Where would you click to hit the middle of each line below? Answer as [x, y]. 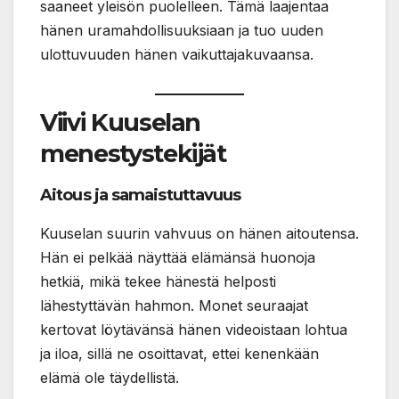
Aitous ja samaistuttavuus [141, 195]
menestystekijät [133, 154]
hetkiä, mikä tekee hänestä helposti [158, 281]
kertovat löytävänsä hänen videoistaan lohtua [194, 329]
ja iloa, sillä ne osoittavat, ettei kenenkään [179, 353]
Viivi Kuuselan [121, 123]
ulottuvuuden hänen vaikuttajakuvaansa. [177, 55]
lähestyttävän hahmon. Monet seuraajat [174, 305]
